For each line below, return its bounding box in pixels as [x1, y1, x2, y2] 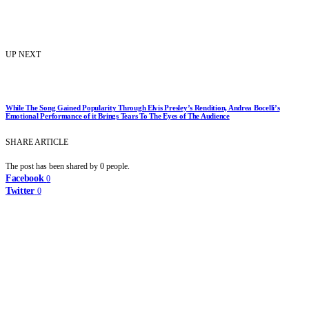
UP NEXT [6, 49, 41, 59]
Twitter [6, 185, 34, 196]
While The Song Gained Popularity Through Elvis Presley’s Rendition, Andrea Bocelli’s [6, 103, 280, 112]
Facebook [6, 172, 44, 183]
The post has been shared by [6, 161, 100, 171]
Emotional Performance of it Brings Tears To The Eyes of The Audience [6, 111, 230, 120]
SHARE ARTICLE [6, 137, 68, 147]
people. [106, 161, 130, 171]
